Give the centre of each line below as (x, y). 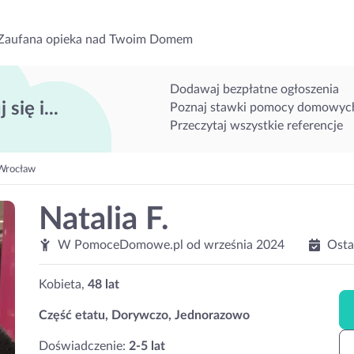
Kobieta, (63, 284)
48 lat (104, 284)
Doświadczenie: (84, 346)
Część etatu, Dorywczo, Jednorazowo (144, 315)
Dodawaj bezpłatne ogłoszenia (254, 89)
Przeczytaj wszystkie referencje (256, 125)
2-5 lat (147, 346)
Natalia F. (104, 220)
